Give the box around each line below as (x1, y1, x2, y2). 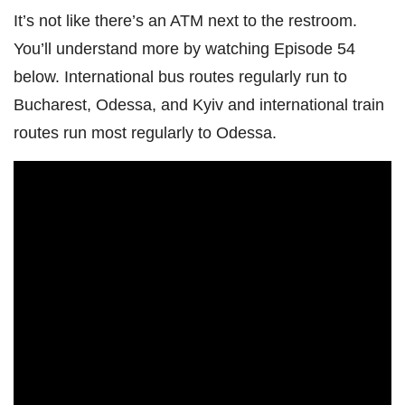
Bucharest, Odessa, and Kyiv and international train (14, 94, 384, 114)
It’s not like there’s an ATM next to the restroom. (14, 10, 357, 30)
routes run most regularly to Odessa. (14, 122, 277, 142)
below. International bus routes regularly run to (14, 66, 347, 86)
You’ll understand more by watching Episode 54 (14, 38, 355, 58)
